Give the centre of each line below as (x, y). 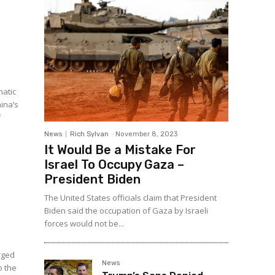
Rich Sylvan (89, 134)
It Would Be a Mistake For (120, 150)
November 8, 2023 (146, 134)
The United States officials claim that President (130, 198)
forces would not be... (84, 224)
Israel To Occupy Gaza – (114, 165)
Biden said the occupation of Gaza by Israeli (126, 211)
